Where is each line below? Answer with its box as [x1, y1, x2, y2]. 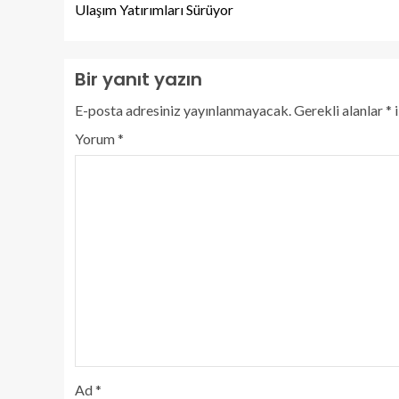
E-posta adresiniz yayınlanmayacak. [75, 101, 291, 118]
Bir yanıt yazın [75, 66, 202, 92]
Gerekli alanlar [294, 101, 386, 118]
